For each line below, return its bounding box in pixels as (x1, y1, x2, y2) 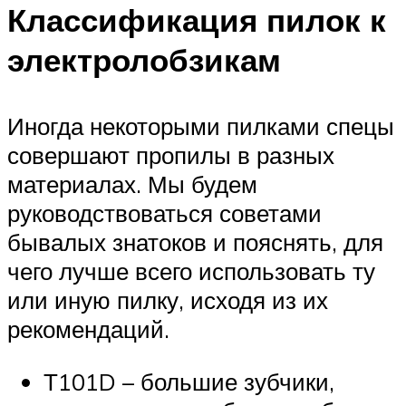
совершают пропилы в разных (7, 140, 334, 170)
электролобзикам (7, 40, 281, 81)
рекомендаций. (7, 314, 169, 344)
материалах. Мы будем (7, 169, 257, 199)
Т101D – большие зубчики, (43, 366, 334, 396)
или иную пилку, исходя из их (7, 285, 328, 315)
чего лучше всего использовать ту (7, 256, 375, 286)
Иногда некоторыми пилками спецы (7, 111, 394, 141)
